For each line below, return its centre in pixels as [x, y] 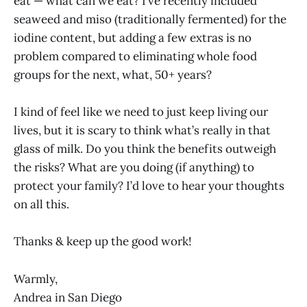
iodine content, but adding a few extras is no [133, 38]
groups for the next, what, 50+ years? [113, 75]
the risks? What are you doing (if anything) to [134, 168]
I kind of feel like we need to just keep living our [141, 112]
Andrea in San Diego [68, 297]
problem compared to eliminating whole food [135, 57]
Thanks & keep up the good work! [103, 242]
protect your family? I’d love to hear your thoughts [149, 186]
